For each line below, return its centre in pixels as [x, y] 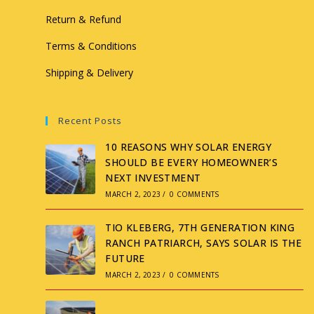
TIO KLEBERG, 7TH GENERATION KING [200, 228]
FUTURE [125, 259]
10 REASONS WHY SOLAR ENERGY [189, 147]
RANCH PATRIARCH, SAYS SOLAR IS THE [203, 243]
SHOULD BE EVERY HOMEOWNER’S [192, 163]
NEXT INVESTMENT [153, 178]
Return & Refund [83, 20]
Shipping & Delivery [89, 73]
